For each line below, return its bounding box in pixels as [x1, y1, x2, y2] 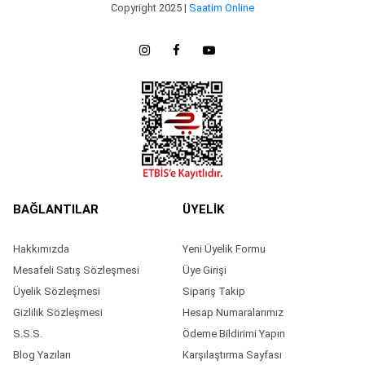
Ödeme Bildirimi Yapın [182, 328, 285, 341]
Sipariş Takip [182, 285, 245, 298]
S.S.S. [12, 328, 42, 341]
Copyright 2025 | [111, 2, 189, 15]
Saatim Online [189, 2, 254, 15]
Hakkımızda [12, 243, 69, 256]
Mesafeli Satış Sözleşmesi [12, 264, 139, 277]
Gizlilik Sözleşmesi [12, 306, 103, 319]
